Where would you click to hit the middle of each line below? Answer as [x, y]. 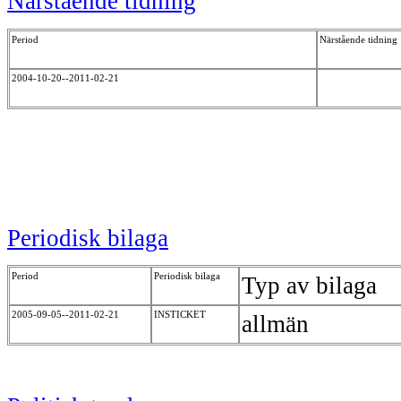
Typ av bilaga [309, 286]
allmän [278, 324]
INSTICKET [181, 314]
